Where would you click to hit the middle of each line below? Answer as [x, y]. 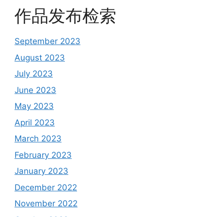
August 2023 [40, 57]
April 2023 [35, 122]
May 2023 [34, 106]
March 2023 [38, 139]
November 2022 [46, 203]
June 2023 [35, 90]
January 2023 [41, 171]
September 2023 [47, 41]
